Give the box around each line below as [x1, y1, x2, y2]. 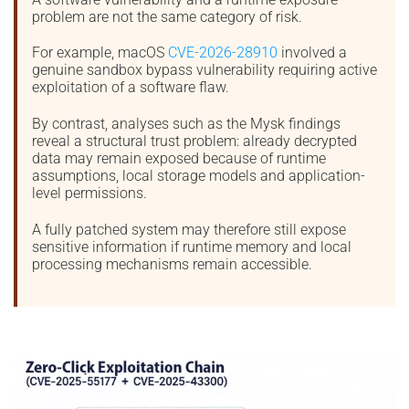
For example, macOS [32, 44, 168, 62]
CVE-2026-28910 [168, 44, 278, 62]
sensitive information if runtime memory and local [32, 237, 351, 256]
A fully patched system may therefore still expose [32, 220, 346, 238]
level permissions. [32, 184, 147, 203]
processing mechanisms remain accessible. [32, 255, 312, 273]
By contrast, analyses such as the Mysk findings [32, 115, 341, 133]
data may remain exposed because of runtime [32, 150, 326, 168]
